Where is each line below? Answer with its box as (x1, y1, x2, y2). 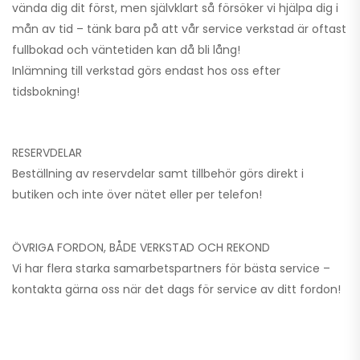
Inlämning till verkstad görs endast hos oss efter (12, 62, 280, 79)
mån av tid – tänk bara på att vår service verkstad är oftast (12, 20, 346, 37)
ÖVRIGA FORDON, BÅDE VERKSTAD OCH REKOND (12, 239, 270, 256)
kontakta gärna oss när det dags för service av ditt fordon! (12, 280, 341, 297)
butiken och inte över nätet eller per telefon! (12, 186, 262, 202)
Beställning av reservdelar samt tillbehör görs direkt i (12, 165, 304, 182)
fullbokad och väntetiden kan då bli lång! (12, 41, 240, 58)
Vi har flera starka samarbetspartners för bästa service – (12, 260, 330, 276)
